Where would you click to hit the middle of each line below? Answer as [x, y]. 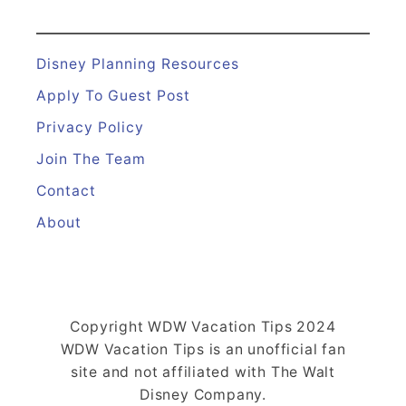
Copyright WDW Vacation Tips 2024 [203, 326]
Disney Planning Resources [138, 63]
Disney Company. [203, 394]
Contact [66, 190]
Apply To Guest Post [113, 95]
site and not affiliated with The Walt [203, 372]
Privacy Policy [90, 127]
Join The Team [91, 159]
